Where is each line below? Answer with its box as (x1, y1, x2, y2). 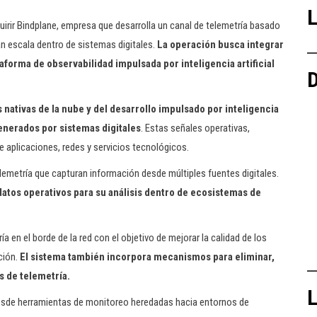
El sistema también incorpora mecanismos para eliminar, (20, 250, 275, 263)
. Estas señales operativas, (141, 122, 250, 134)
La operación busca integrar (157, 38, 284, 51)
